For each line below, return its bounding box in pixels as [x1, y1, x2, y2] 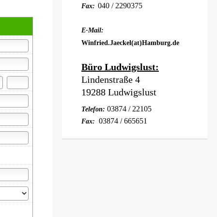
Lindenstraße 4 [81, 74, 140, 85]
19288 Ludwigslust [81, 87, 156, 97]
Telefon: [81, 106, 107, 113]
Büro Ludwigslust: [81, 62, 159, 72]
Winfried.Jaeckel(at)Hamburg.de [81, 39, 179, 46]
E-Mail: [81, 27, 104, 34]
